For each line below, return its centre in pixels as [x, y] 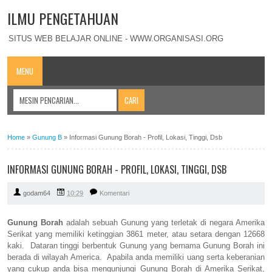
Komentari [114, 193]
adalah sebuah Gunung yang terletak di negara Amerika [164, 223]
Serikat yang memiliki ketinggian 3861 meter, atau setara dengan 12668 [136, 234]
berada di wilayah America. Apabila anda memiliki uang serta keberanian [136, 257]
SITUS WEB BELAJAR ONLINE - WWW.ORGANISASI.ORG [116, 38]
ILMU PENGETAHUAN [63, 18]
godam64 [37, 193]
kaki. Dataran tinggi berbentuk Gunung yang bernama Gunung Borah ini [136, 246]
